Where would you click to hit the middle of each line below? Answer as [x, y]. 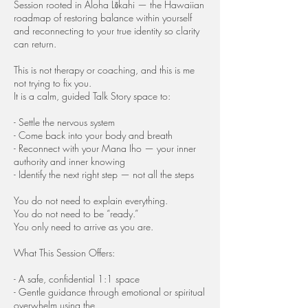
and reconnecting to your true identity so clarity [107, 31]
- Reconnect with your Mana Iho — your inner [105, 148]
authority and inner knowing [69, 161]
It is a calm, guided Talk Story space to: [92, 96]
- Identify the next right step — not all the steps [104, 174]
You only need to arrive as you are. [84, 227]
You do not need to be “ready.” [76, 213]
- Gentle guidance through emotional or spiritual [109, 292]
